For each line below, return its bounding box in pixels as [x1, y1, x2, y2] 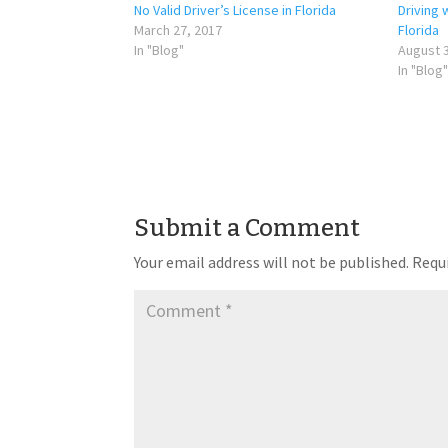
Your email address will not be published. [134, 251, 410, 272]
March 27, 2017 [134, 20, 223, 39]
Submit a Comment [134, 213, 361, 242]
